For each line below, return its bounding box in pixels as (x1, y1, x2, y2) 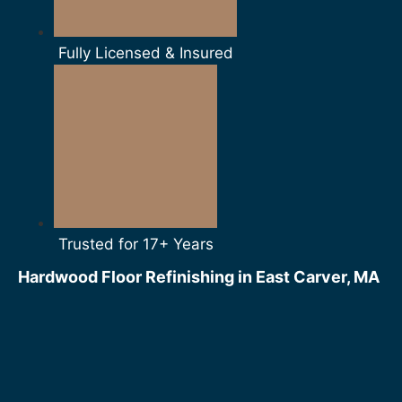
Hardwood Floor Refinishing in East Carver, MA (18, 267, 380, 286)
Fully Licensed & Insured (57, 44, 233, 62)
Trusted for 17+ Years (57, 235, 214, 253)
